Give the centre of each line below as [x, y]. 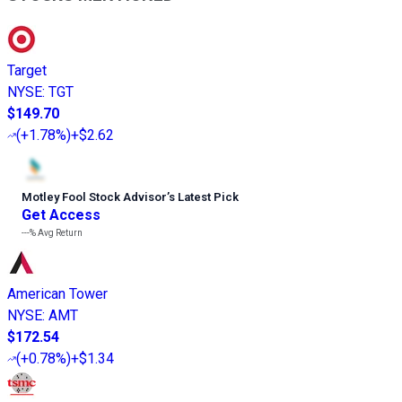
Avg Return [59, 233]
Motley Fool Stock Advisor [94, 197]
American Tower [57, 294]
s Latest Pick [204, 197]
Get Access [61, 215]
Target [27, 71]
